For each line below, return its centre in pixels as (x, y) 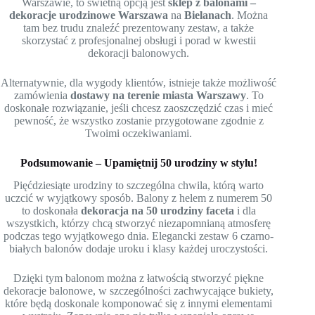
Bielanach (208, 15)
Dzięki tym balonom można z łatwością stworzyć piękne (139, 278)
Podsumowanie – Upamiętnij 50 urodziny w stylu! (139, 162)
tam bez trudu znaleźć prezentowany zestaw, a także (139, 27)
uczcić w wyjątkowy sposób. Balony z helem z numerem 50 (139, 198)
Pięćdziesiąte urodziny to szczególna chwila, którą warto (139, 186)
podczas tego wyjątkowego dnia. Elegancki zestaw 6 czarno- (139, 236)
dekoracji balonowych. (139, 53)
